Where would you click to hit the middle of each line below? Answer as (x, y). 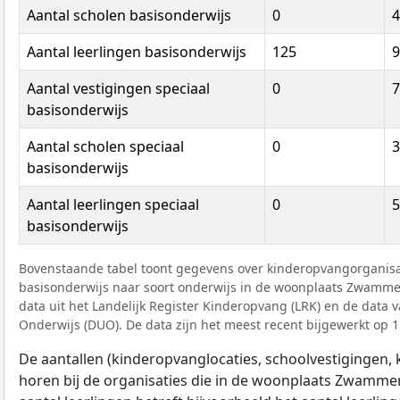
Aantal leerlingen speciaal (113, 204)
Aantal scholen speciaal (105, 146)
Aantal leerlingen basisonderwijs (137, 51)
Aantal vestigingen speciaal (118, 88)
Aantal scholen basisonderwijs (129, 15)
